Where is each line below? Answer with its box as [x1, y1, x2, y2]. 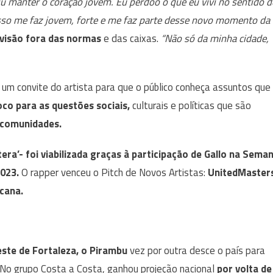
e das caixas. [101, 30, 161, 46]
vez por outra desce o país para [130, 243, 265, 258]
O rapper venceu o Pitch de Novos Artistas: [21, 165, 208, 180]
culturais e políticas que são [130, 97, 251, 113]
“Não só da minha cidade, [161, 30, 269, 46]
